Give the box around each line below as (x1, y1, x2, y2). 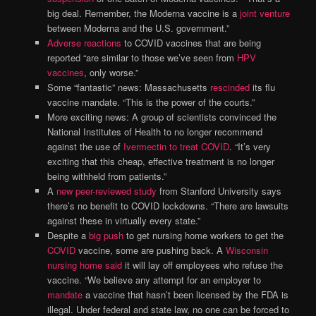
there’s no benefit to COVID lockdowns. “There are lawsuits (47, 198, 288, 212)
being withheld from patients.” (47, 169, 166, 183)
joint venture (239, 6, 290, 20)
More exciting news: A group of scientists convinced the (47, 109, 276, 123)
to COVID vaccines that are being (121, 35, 261, 49)
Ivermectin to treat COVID (123, 139, 229, 153)
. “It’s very (229, 139, 271, 153)
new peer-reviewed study (56, 183, 157, 197)
